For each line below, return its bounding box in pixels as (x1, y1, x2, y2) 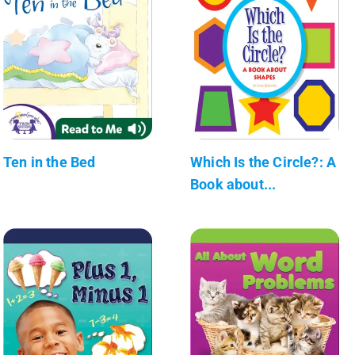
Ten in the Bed (3, 153, 96, 170)
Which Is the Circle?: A (190, 153, 337, 170)
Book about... (190, 175, 277, 193)
